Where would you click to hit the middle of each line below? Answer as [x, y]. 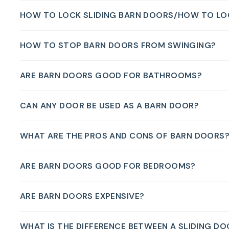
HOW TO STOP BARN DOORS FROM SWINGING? [118, 45]
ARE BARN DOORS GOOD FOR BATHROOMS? [111, 75]
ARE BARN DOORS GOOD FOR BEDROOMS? [108, 166]
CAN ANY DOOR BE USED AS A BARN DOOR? [109, 105]
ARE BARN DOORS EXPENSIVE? [82, 196]
